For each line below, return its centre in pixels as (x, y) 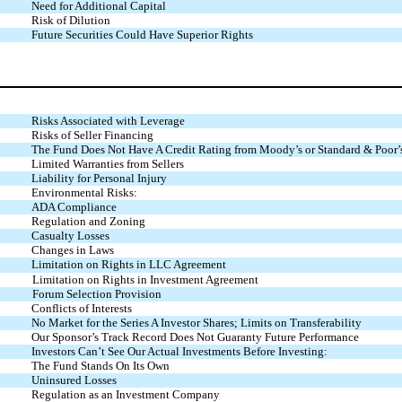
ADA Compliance (74, 207)
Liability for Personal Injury (99, 179)
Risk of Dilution (70, 20)
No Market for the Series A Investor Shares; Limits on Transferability (196, 323)
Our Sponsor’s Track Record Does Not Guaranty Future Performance (195, 337)
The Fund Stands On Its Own (100, 366)
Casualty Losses (70, 236)
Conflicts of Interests (81, 309)
